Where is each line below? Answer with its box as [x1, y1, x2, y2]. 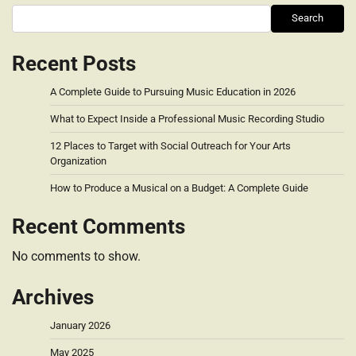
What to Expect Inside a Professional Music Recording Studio [50, 112, 324, 125]
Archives [12, 284, 94, 309]
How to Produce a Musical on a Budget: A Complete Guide [50, 181, 308, 194]
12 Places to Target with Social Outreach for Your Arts [50, 139, 291, 152]
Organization [50, 154, 106, 167]
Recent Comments [12, 214, 185, 238]
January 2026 [50, 319, 110, 331]
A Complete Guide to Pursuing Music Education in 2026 [50, 85, 296, 98]
